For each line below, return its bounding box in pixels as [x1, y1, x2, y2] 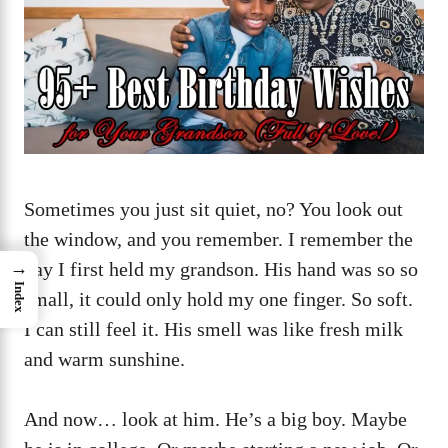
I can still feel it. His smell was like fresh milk [24, 317, 403, 340]
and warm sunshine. [24, 347, 185, 370]
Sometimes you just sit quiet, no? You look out [24, 197, 403, 220]
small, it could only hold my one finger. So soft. [24, 287, 413, 310]
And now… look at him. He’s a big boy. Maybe [24, 407, 407, 430]
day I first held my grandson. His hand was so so [24, 257, 418, 280]
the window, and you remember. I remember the [24, 227, 413, 250]
